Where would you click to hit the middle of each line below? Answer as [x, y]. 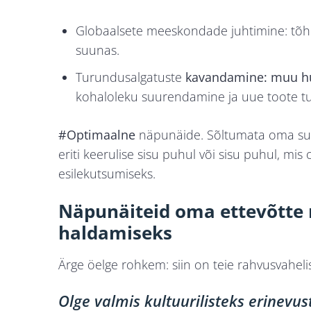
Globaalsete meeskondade [152, 31]
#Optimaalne [97, 135]
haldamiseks [115, 233]
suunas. [98, 50]
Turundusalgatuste [131, 77]
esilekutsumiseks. [107, 174]
